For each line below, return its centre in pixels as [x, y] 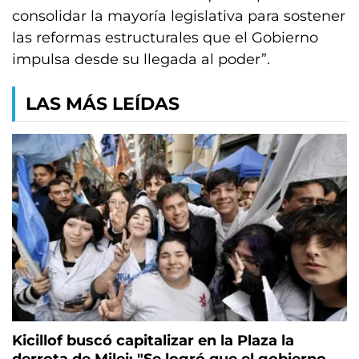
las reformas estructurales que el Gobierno [165, 38]
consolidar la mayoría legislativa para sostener [179, 16]
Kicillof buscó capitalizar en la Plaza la [153, 341]
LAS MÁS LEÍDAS [103, 104]
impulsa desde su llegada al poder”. [141, 59]
